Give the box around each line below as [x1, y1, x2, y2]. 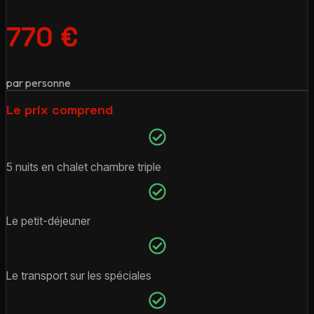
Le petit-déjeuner [6, 214, 90, 228]
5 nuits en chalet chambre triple [6, 159, 161, 174]
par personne [6, 76, 71, 90]
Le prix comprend [6, 102, 114, 118]
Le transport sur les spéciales [6, 268, 151, 282]
